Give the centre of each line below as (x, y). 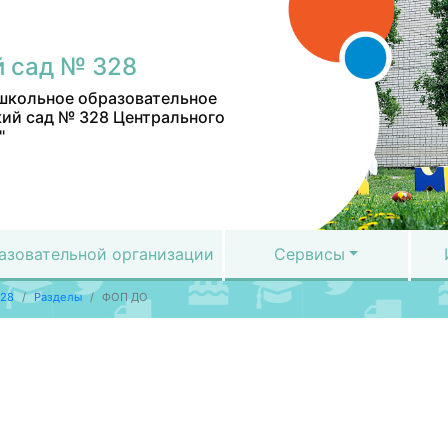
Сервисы (309, 254)
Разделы (57, 297)
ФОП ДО (124, 297)
